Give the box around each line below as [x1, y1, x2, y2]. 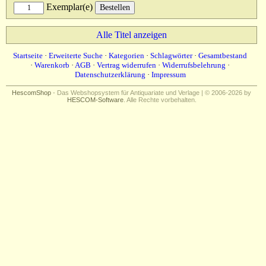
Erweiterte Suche [49, 51, 103, 60]
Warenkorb [34, 61, 69, 69]
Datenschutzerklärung [74, 70, 145, 79]
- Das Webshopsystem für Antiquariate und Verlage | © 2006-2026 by [51, 89, 251, 96]
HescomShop [12, 89, 51, 96]
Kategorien [109, 51, 144, 60]
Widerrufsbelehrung [162, 61, 226, 69]
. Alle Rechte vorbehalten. [123, 96, 197, 103]
